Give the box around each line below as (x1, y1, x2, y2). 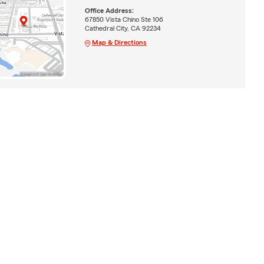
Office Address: (84, 6, 134, 14)
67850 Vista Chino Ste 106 (84, 15, 163, 23)
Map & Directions (91, 38, 147, 46)
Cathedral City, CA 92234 (84, 24, 161, 32)
